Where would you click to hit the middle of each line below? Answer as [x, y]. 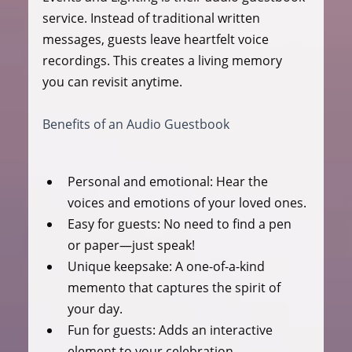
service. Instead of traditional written [152, 18]
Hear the [242, 181]
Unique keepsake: [119, 266]
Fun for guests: [111, 330]
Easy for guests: [114, 224]
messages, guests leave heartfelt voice [157, 39]
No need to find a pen [227, 224]
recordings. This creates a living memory [163, 60]
